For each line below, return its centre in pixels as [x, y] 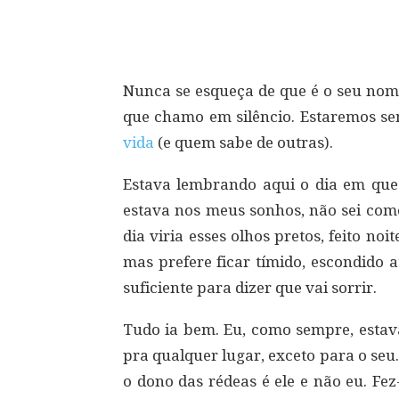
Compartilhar [203, 19]
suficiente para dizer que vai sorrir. [250, 288]
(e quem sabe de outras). [244, 142]
